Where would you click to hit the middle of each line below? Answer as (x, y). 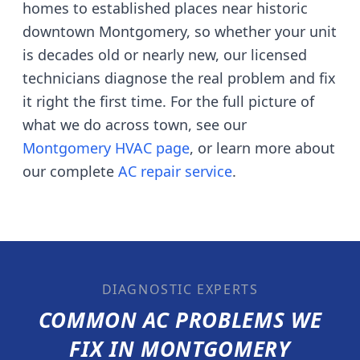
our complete (70, 171)
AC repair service (175, 171)
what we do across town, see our (135, 125)
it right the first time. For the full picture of (168, 101)
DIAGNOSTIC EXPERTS (180, 289)
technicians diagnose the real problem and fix (179, 78)
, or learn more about (262, 148)
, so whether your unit (262, 31)
